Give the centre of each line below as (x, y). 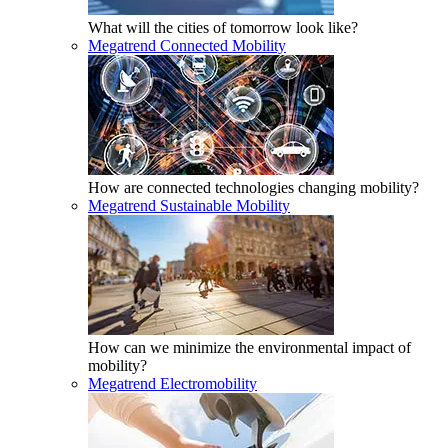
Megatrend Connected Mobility (187, 45)
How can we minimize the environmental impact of (249, 347)
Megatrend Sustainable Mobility (189, 205)
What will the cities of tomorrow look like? (223, 27)
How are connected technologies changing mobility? (253, 187)
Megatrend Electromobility (172, 383)
